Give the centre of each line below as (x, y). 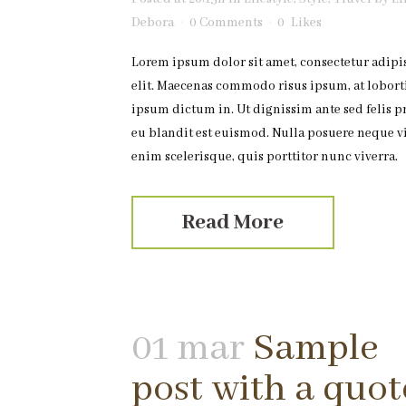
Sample (316, 348)
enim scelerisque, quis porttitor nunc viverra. (265, 157)
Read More (233, 222)
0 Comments (226, 23)
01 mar (188, 348)
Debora (153, 23)
